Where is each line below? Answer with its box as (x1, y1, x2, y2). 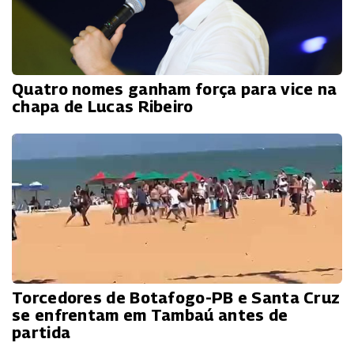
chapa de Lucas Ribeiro (12, 96, 194, 116)
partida (12, 322, 71, 342)
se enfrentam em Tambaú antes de (12, 305, 288, 325)
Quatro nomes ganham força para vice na (12, 79, 337, 99)
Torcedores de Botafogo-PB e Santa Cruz (12, 288, 341, 307)
